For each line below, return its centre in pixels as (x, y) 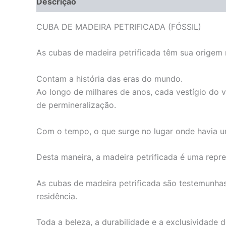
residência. (57, 196)
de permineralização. (76, 105)
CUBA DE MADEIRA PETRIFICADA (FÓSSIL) (119, 26)
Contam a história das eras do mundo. (109, 78)
